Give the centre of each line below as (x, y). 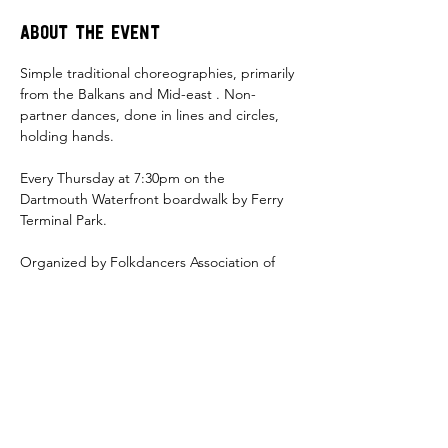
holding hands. (69, 136)
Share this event (92, 395)
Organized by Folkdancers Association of (149, 262)
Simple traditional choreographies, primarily (159, 73)
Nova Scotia (61, 283)
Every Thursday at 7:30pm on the (124, 178)
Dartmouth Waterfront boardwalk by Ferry (153, 199)
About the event (90, 34)
